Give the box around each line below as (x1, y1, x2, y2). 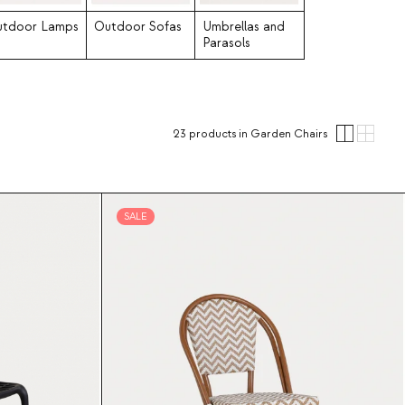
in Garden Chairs (239, 126, 328, 141)
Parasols (202, 34, 250, 52)
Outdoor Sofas (94, 18, 182, 35)
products (186, 126, 240, 141)
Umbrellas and (202, 18, 285, 35)
